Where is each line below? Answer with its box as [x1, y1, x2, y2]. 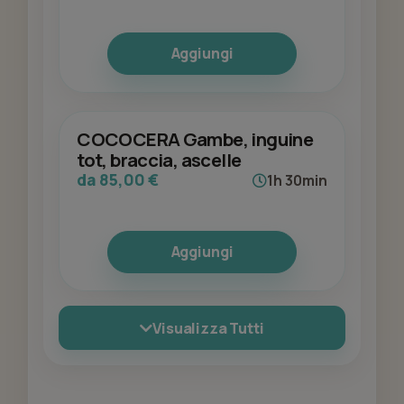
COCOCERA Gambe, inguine [77, 126, 314, 152]
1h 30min [266, 170, 327, 190]
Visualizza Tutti [152, 317, 264, 338]
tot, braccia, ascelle [77, 147, 242, 173]
